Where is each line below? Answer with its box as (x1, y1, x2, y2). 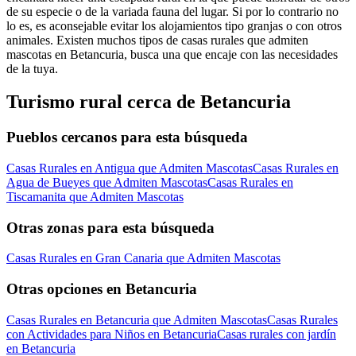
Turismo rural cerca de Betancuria (6, 91, 291, 113)
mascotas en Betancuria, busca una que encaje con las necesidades (6, 47, 338, 61)
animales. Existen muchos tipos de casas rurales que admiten (6, 33, 308, 47)
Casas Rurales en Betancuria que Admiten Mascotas (6, 312, 267, 327)
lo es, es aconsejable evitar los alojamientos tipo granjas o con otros (6, 18, 342, 33)
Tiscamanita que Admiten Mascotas (6, 190, 184, 204)
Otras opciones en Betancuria (6, 281, 197, 298)
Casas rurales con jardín (217, 327, 336, 341)
